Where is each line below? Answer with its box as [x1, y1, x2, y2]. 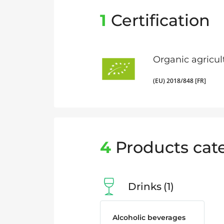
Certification [106, 10, 210, 30]
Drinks [128, 180, 161, 192]
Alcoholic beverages [112, 213, 185, 222]
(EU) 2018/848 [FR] [153, 76, 206, 85]
